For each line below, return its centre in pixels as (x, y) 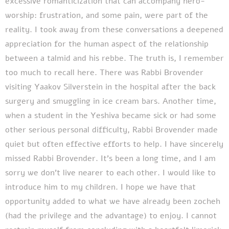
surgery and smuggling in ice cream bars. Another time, (111, 101)
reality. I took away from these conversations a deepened (114, 29)
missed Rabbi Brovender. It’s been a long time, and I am (110, 158)
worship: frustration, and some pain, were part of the (107, 15)
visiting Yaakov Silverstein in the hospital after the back (110, 87)
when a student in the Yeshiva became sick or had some (111, 115)
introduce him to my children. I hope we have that (100, 187)
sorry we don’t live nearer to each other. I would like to (110, 173)
